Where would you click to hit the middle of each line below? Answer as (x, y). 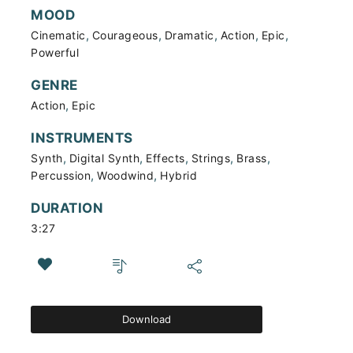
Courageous (125, 35)
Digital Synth (104, 158)
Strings (210, 158)
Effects (165, 158)
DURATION (67, 208)
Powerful (55, 52)
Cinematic (58, 35)
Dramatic (189, 35)
